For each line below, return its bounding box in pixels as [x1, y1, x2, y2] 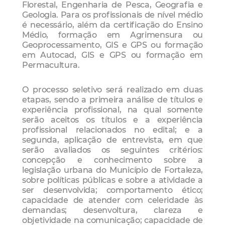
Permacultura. [22, 59, 80, 70]
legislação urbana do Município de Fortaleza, [22, 164, 203, 175]
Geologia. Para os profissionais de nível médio [22, 9, 203, 20]
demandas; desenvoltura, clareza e [22, 204, 203, 215]
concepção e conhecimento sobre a [22, 154, 203, 165]
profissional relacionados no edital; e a [22, 124, 203, 135]
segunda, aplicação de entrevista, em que [22, 134, 203, 145]
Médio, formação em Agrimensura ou [22, 29, 203, 40]
